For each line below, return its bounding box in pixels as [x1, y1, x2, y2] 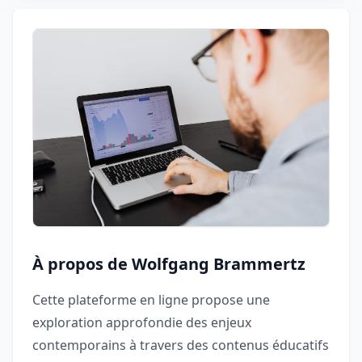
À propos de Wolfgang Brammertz [32, 253, 305, 276]
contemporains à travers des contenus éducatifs [32, 336, 329, 355]
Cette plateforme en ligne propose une [32, 291, 270, 309]
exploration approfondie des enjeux [32, 314, 251, 332]
